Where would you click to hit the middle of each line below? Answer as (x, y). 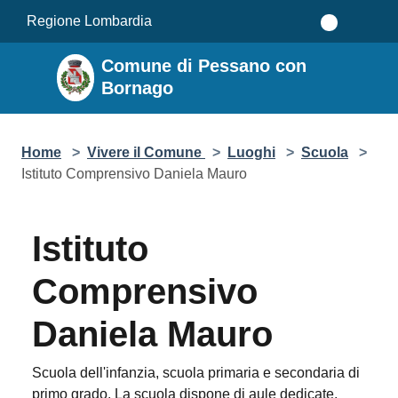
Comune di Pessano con (204, 65)
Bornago (138, 88)
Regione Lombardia (89, 20)
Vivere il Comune (146, 152)
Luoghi (251, 152)
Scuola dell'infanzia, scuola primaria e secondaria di (196, 372)
